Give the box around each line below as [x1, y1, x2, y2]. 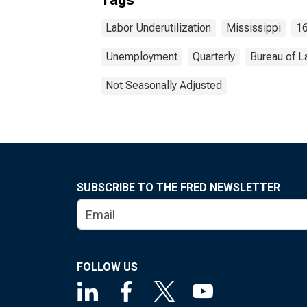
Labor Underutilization [106, 21, 211, 34]
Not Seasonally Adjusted [106, 79, 222, 92]
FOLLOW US [77, 260, 138, 273]
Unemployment [106, 50, 177, 63]
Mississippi [226, 21, 281, 34]
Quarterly [193, 50, 235, 63]
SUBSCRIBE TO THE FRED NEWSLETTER [77, 181, 280, 194]
